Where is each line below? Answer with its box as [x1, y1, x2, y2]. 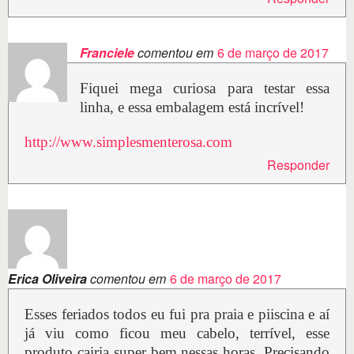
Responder [267, 156, 330, 175]
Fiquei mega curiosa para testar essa [80, 80, 330, 97]
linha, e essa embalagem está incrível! [80, 99, 304, 116]
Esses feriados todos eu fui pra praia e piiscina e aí [24, 306, 330, 323]
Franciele [80, 43, 134, 62]
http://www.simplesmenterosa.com [24, 134, 232, 151]
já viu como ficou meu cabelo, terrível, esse [24, 325, 330, 342]
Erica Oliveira [8, 269, 87, 288]
